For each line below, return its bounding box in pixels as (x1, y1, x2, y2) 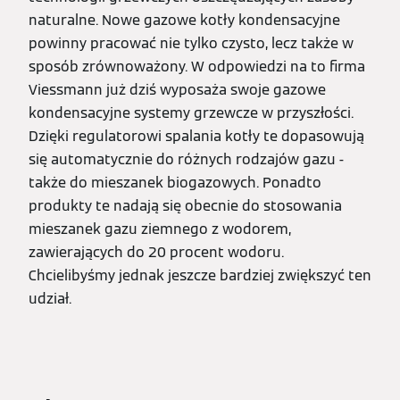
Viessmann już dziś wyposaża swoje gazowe (29, 80, 326, 100)
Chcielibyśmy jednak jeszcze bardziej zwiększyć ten (29, 266, 371, 286)
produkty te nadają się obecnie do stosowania (29, 196, 342, 216)
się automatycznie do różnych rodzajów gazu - (29, 150, 344, 170)
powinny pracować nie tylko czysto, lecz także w (29, 34, 354, 54)
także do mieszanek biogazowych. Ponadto (29, 173, 321, 193)
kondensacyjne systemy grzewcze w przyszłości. (29, 104, 354, 123)
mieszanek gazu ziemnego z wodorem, (29, 220, 291, 239)
